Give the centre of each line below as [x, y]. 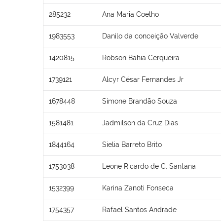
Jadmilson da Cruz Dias [140, 123]
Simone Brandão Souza [140, 101]
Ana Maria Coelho [130, 14]
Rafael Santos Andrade [139, 209]
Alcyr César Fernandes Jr [143, 79]
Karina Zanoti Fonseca [138, 188]
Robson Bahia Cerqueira [141, 57]
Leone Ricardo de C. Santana [149, 166]
